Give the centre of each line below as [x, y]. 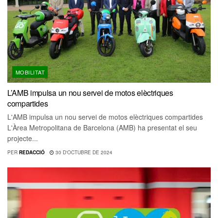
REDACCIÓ [32, 152]
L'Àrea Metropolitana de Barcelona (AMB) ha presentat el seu [102, 127]
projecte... [23, 138]
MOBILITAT [30, 72]
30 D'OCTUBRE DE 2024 [83, 152]
